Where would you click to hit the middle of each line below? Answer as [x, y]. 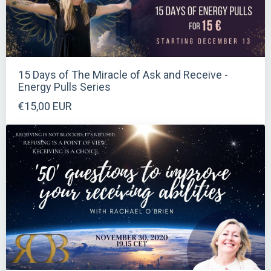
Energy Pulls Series [64, 87]
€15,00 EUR [45, 106]
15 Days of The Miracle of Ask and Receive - [123, 74]
